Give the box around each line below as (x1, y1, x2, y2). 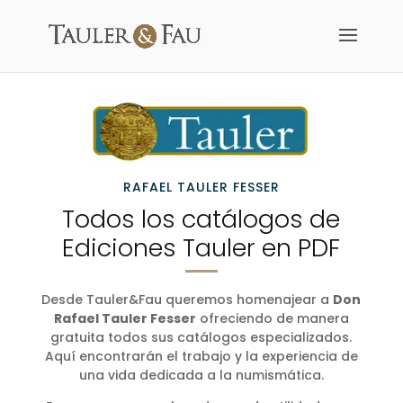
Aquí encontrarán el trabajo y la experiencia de (44, 346, 358, 365)
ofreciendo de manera (195, 309, 349, 327)
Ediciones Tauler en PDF (62, 230, 341, 264)
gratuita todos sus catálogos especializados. (50, 327, 353, 346)
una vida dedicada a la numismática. (78, 365, 324, 384)
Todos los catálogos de (62, 201, 341, 236)
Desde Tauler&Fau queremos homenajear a (41, 290, 334, 309)
